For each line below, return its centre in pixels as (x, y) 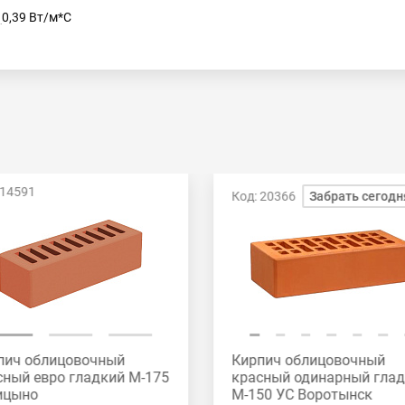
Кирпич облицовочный (309, 360)
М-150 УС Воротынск (302, 395)
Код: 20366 (264, 196)
